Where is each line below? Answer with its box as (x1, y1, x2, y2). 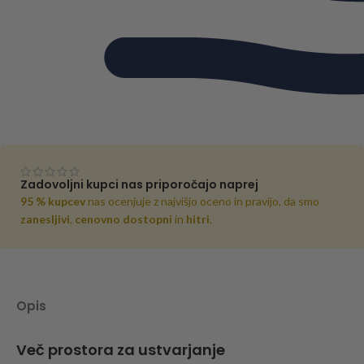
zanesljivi (20, 212, 70, 227)
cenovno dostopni (75, 212, 172, 227)
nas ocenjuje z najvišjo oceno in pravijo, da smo (85, 194, 319, 209)
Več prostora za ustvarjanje (16, 340, 225, 361)
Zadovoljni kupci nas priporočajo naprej (20, 176, 258, 193)
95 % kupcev (20, 194, 85, 209)
